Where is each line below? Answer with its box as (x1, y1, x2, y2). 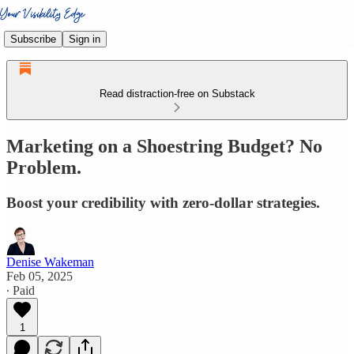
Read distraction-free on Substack (99, 88, 255, 100)
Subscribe (10, 32, 56, 45)
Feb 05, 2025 (6, 269, 73, 283)
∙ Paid (6, 283, 35, 297)
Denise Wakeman (6, 254, 94, 269)
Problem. (6, 156, 81, 178)
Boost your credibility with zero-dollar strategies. (6, 194, 320, 211)
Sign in (69, 32, 100, 45)
